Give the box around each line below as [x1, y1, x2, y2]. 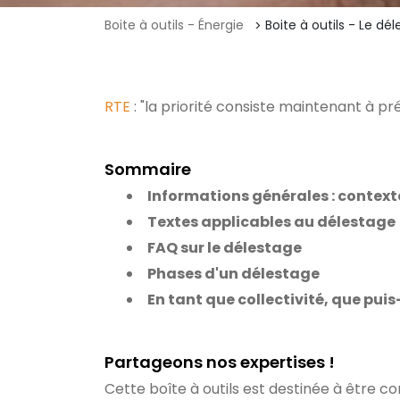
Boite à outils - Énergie [104, 16, 244, 34]
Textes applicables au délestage [147, 212, 396, 232]
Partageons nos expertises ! [104, 351, 335, 373]
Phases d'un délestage [147, 263, 320, 284]
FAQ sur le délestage [147, 237, 302, 258]
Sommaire [104, 158, 191, 180]
